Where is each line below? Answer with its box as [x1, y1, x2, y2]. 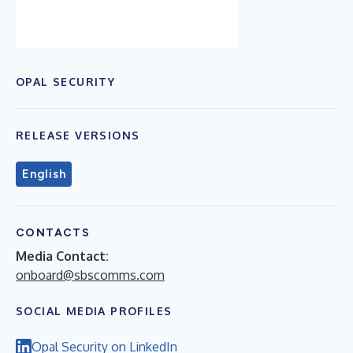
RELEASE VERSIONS [16, 128, 140, 142]
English [22, 166, 66, 181]
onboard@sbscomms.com [16, 266, 165, 283]
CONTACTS [16, 225, 91, 240]
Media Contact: [16, 247, 109, 264]
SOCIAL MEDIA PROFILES [16, 303, 173, 318]
